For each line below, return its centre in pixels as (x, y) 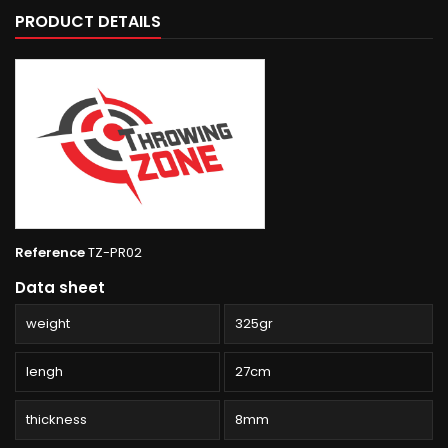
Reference (50, 253)
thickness (56, 420)
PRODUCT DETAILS (88, 22)
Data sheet (60, 288)
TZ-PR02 (115, 253)
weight (48, 324)
